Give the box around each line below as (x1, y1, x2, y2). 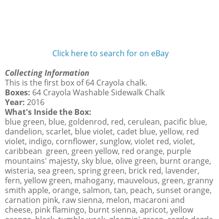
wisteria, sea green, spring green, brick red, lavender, (5, 165, 199, 176)
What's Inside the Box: (5, 107, 93, 118)
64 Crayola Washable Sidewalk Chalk (32, 87, 165, 98)
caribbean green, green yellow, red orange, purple (5, 146, 191, 157)
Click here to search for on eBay (50, 48, 169, 59)
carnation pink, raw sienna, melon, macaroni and (5, 195, 185, 206)
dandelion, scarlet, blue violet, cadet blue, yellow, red (5, 126, 199, 137)
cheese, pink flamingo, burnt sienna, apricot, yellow (5, 204, 193, 216)
